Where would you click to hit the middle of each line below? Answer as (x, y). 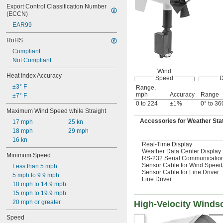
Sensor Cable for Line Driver (180, 172)
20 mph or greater (37, 202)
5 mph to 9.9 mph (36, 175)
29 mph (78, 131)
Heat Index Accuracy (34, 76)
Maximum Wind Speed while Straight (56, 111)
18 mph (23, 131)
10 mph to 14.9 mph (39, 184)
